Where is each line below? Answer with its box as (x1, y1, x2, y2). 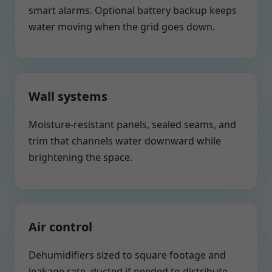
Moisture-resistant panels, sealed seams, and (29, 118, 236, 131)
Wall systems (29, 88, 107, 104)
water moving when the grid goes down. (29, 20, 215, 33)
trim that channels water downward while (29, 134, 221, 148)
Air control (29, 219, 92, 235)
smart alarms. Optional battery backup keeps (29, 4, 237, 17)
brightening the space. (29, 151, 132, 164)
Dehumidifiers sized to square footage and (29, 248, 226, 262)
